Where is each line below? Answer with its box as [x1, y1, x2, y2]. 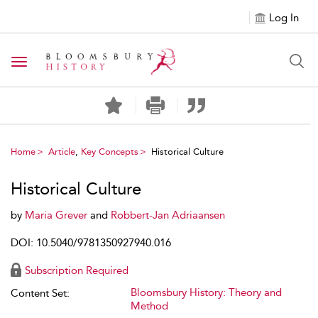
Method [131, 300, 168, 312]
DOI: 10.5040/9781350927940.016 [11, 236, 171, 249]
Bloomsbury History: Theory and [131, 286, 282, 299]
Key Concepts [81, 146, 138, 157]
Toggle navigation [18, 56, 111, 70]
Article [48, 146, 75, 157]
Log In [269, 11, 299, 24]
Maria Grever [25, 209, 90, 221]
